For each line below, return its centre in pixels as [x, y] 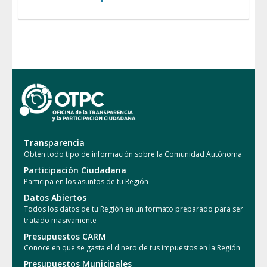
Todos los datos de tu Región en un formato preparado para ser [133, 209]
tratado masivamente [60, 221]
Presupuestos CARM [65, 237]
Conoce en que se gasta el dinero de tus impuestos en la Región [132, 248]
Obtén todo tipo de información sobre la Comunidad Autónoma [133, 154]
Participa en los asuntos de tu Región [86, 182]
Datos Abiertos [55, 198]
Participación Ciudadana [75, 170]
